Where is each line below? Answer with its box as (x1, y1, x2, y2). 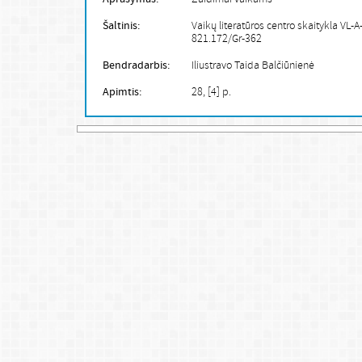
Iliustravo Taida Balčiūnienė (191, 58, 314, 74)
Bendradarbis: (102, 58, 170, 73)
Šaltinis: (102, 19, 140, 33)
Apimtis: (102, 85, 141, 99)
